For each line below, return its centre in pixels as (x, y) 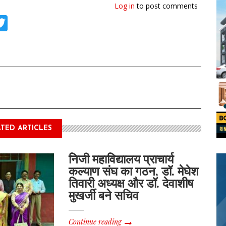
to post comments (166, 6)
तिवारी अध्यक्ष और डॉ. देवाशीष (131, 183)
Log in (125, 6)
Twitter (35, 21)
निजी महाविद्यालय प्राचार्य (121, 159)
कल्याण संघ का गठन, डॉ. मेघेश (134, 171)
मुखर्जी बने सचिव (104, 195)
